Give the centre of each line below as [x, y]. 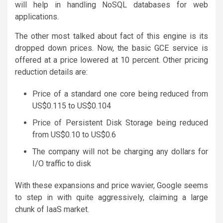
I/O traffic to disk [62, 163]
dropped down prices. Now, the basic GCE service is [111, 48]
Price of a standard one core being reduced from [120, 94]
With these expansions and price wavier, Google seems [111, 185]
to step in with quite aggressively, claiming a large [111, 197]
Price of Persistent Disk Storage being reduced [120, 122]
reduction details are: [51, 72]
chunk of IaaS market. [52, 209]
